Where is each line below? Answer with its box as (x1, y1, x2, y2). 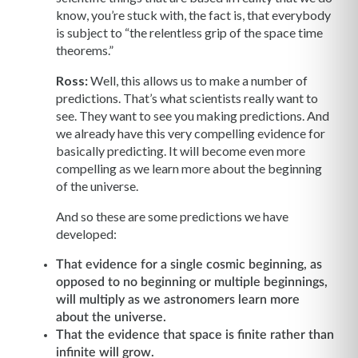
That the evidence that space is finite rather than (56, 328, 334, 341)
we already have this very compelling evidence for (56, 125, 325, 141)
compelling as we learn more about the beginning (56, 160, 322, 176)
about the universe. (56, 310, 166, 324)
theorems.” (56, 42, 113, 58)
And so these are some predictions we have (56, 208, 288, 224)
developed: (56, 225, 117, 241)
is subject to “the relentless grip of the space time (56, 24, 323, 40)
